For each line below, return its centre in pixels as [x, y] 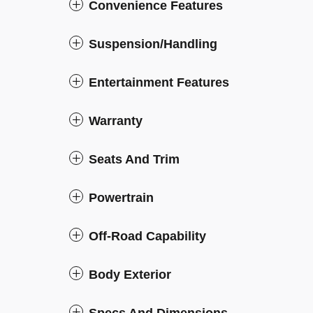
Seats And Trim [134, 159]
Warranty [116, 121]
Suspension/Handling [153, 44]
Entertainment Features [159, 82]
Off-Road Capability [147, 236]
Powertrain [121, 198]
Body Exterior [130, 275]
